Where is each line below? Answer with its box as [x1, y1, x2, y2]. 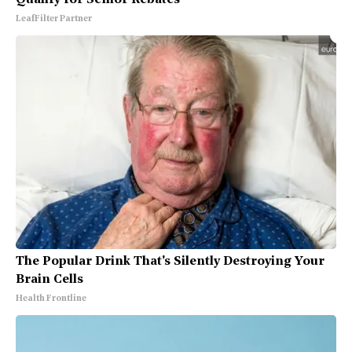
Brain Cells [16, 273, 83, 286]
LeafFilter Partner [16, 14, 92, 24]
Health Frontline [16, 294, 86, 303]
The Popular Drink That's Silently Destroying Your [16, 255, 324, 268]
